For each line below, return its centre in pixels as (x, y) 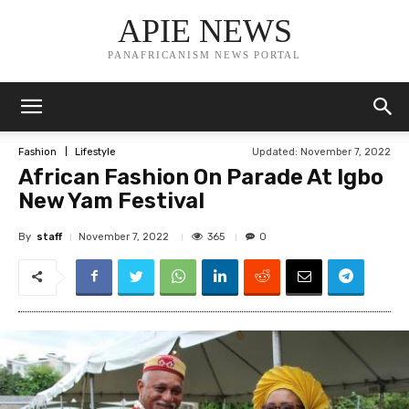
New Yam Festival (111, 201)
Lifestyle (95, 152)
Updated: (275, 152)
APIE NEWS (204, 31)
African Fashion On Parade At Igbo (201, 177)
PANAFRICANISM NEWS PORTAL (204, 55)
